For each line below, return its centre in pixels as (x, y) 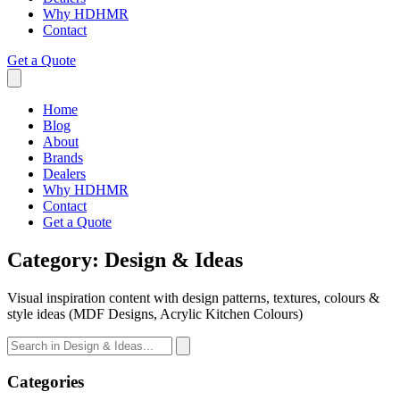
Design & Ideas (174, 259)
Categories (46, 381)
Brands (63, 158)
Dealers (64, 174)
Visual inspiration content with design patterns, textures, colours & (193, 297)
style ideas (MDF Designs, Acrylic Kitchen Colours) (155, 313)
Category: (56, 259)
